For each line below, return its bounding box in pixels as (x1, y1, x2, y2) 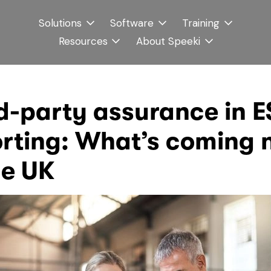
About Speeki (135, 34, 200, 48)
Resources (58, 34, 108, 48)
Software (110, 16, 154, 30)
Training (182, 16, 220, 30)
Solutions (38, 16, 82, 30)
